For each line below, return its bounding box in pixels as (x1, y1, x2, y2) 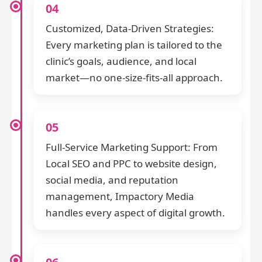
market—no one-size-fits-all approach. (46, 71, 223, 85)
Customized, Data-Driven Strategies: (46, 22, 214, 36)
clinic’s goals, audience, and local (46, 54, 196, 68)
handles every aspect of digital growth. (46, 206, 225, 220)
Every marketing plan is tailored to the (46, 38, 222, 52)
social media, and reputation (46, 173, 178, 187)
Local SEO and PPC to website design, (46, 157, 217, 171)
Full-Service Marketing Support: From (46, 140, 218, 154)
